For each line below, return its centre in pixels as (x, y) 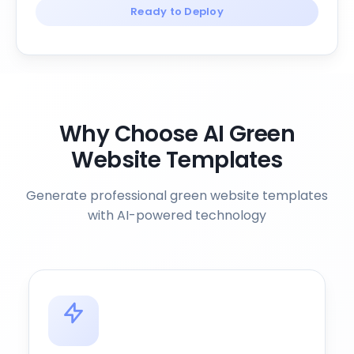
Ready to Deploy (177, 11)
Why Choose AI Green (177, 134)
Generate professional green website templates (177, 196)
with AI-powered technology (177, 215)
